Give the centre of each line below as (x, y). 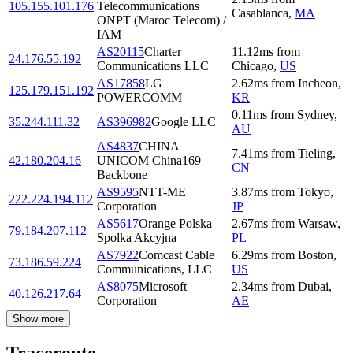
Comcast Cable (176, 255)
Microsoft (163, 287)
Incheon (318, 84)
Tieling (315, 154)
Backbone (122, 175)
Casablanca (260, 13)
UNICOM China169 (149, 161)
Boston (316, 255)
